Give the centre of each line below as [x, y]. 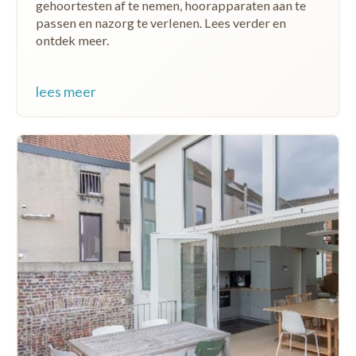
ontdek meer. [72, 40]
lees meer [66, 91]
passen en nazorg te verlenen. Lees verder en [161, 23]
